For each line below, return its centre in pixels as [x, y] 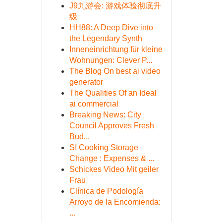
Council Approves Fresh [111, 126]
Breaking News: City [105, 115]
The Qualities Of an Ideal [113, 93]
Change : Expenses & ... [111, 158]
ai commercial [94, 104]
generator [86, 82]
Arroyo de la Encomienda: [115, 202]
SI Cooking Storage [104, 147]
